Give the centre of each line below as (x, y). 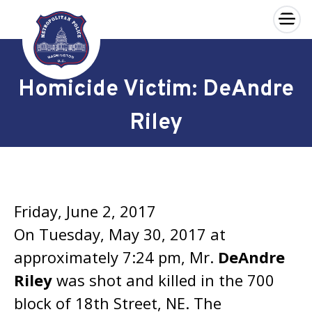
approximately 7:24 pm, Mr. (116, 257)
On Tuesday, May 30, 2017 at (120, 234)
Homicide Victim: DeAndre (156, 90)
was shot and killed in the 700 (163, 280)
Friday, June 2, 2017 (85, 211)
